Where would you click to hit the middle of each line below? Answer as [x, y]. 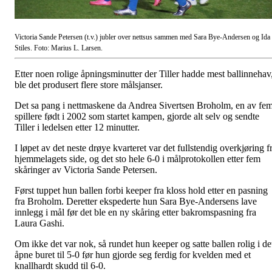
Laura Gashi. [39, 223]
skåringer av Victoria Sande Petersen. [86, 170]
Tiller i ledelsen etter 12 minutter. [77, 127]
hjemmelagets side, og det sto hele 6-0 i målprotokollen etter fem [138, 159]
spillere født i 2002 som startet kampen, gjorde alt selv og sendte [137, 117]
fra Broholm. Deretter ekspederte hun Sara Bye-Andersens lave [136, 202]
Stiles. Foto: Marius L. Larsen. [59, 48]
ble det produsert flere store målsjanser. [89, 85]
